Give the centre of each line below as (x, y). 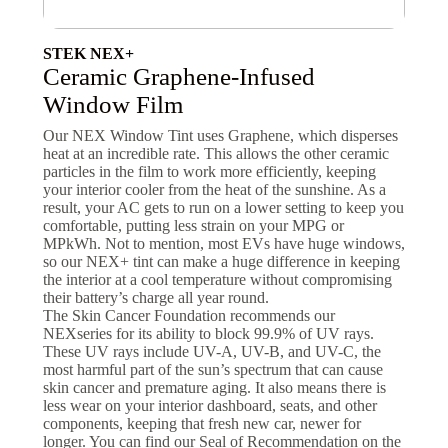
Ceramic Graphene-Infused (178, 76)
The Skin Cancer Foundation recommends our (188, 315)
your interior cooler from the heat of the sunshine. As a (214, 189)
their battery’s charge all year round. (155, 297)
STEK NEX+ (88, 53)
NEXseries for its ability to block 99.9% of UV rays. (208, 333)
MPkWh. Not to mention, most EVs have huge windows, (223, 243)
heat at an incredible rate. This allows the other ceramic (215, 153)
